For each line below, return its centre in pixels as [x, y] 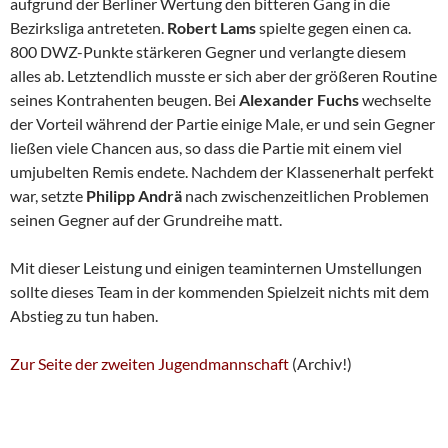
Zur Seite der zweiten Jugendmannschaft [149, 364]
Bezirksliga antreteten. [88, 28]
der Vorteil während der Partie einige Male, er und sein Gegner [222, 124]
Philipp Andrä [135, 196]
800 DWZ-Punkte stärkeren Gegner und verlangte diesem [208, 52]
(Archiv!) [320, 364]
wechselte [396, 100]
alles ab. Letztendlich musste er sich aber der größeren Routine [223, 76]
